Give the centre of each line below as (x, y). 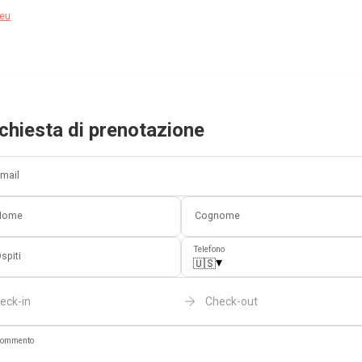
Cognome (217, 216)
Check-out (231, 302)
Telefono (209, 250)
